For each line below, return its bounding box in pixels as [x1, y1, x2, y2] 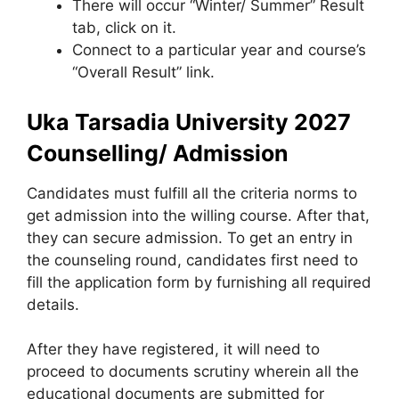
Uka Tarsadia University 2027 [27, 108, 351, 135]
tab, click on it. [72, 19, 176, 37]
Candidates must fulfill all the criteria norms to [27, 183, 357, 202]
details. [27, 295, 79, 313]
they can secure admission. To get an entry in [27, 228, 353, 247]
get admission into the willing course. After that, [27, 206, 370, 224]
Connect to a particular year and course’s [72, 41, 366, 59]
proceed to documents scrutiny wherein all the [27, 362, 359, 380]
